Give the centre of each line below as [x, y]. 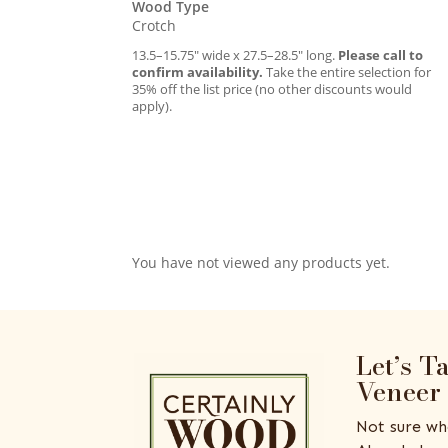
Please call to [380, 55]
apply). [152, 106]
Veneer [398, 391]
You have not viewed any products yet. [261, 262]
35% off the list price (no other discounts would [272, 89]
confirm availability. [197, 72]
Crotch [154, 26]
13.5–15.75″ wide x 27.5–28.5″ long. [235, 55]
